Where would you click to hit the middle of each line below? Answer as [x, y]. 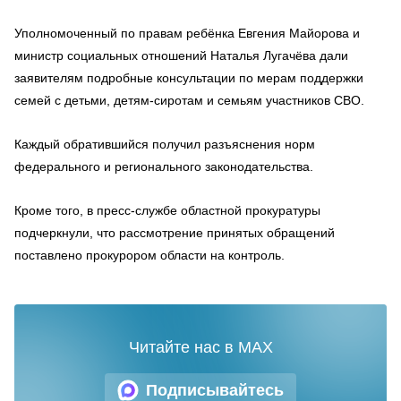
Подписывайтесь [215, 390]
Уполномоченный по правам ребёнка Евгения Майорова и [187, 34]
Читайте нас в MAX [200, 348]
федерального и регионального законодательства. [164, 167]
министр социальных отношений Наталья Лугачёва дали [181, 56]
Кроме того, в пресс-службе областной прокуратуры [167, 211]
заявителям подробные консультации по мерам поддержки [189, 78]
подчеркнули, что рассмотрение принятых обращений [175, 233]
